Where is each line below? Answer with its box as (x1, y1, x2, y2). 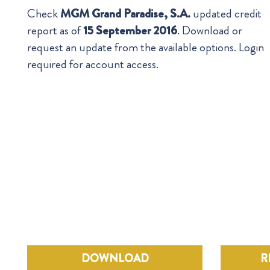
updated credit (190, 5, 262, 22)
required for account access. (27, 55, 159, 73)
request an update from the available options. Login (27, 39, 264, 56)
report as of (27, 22, 83, 39)
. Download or (177, 22, 242, 39)
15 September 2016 (83, 22, 177, 39)
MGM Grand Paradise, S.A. (60, 5, 190, 22)
